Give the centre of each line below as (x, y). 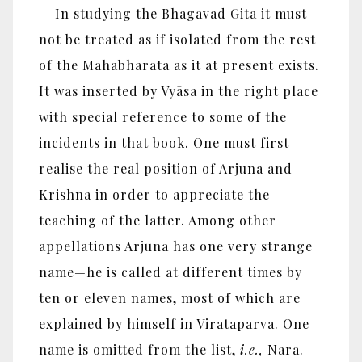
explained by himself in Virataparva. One (174, 323)
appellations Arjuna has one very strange (176, 246)
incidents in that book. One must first (164, 142)
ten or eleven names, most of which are (170, 297)
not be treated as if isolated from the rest (177, 39)
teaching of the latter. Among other (158, 220)
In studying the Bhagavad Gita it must (173, 13)
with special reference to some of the (163, 116)
